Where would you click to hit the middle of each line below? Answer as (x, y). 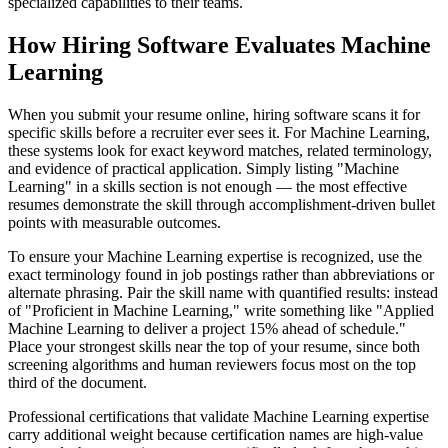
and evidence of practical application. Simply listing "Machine (203, 169)
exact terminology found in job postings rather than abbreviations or (221, 275)
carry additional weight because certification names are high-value (215, 435)
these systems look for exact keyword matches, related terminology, (220, 151)
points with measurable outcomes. (114, 223)
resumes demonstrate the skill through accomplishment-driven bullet (221, 205)
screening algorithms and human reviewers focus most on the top (212, 365)
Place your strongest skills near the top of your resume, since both (214, 347)
